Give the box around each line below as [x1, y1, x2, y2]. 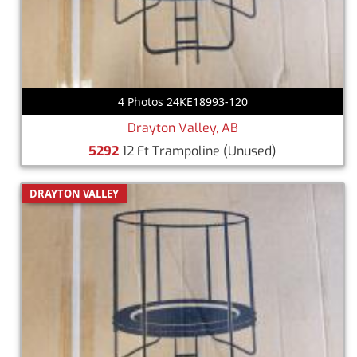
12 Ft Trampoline [119, 142, 223, 159]
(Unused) [223, 142, 277, 159]
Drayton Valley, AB [127, 119, 238, 136]
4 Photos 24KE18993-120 [117, 93, 248, 109]
